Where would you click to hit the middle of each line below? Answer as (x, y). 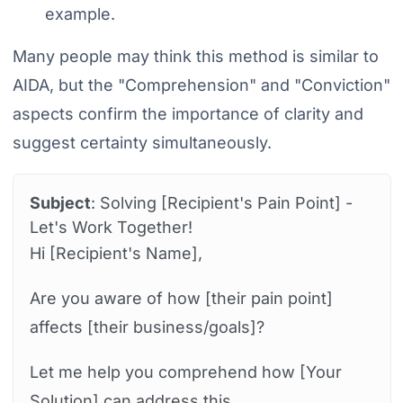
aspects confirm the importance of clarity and (188, 113)
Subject (60, 202)
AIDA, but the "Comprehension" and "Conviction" (201, 85)
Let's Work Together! (111, 227)
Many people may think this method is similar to (195, 56)
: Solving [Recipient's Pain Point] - (221, 202)
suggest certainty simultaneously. (142, 142)
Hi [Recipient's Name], (116, 253)
